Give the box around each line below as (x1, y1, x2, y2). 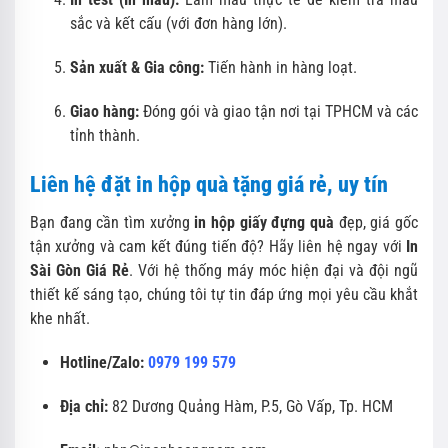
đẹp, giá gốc (334, 212, 419, 232)
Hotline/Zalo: (60, 352, 148, 372)
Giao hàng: (70, 101, 139, 121)
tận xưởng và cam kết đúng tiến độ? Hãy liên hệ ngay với (30, 236, 406, 256)
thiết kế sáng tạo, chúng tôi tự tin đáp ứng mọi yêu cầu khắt (30, 284, 418, 304)
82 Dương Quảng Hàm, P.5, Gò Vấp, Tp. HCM (108, 396, 393, 416)
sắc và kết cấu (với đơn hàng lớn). (70, 13, 287, 33)
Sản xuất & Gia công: (70, 57, 204, 77)
